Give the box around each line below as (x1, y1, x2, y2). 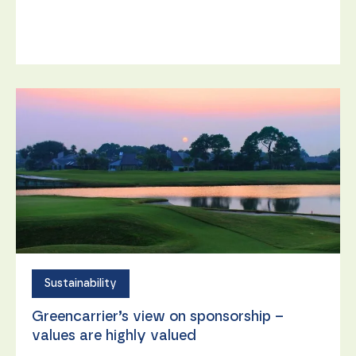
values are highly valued (32, 328, 196, 343)
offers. (25, 9, 67, 21)
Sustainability (44, 277, 117, 289)
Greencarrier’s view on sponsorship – (32, 309, 284, 324)
